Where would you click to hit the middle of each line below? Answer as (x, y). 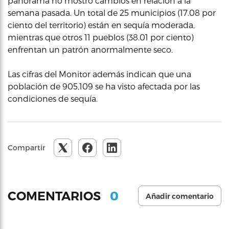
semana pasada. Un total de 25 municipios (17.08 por (112, 13)
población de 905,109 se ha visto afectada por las (104, 86)
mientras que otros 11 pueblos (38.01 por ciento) (101, 37)
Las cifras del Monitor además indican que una (99, 74)
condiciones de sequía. (53, 98)
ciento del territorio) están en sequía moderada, (101, 25)
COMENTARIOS (56, 196)
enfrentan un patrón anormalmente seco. (90, 49)
